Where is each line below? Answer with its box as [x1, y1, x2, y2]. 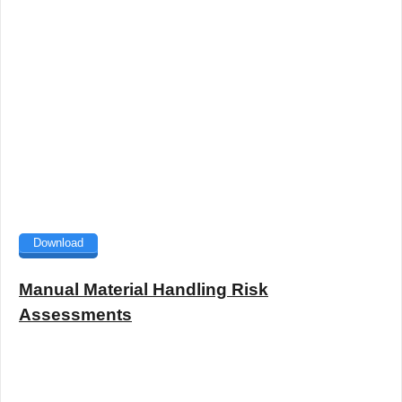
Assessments [19, 305, 132, 325]
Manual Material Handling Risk [19, 280, 268, 300]
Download [33, 236, 83, 249]
